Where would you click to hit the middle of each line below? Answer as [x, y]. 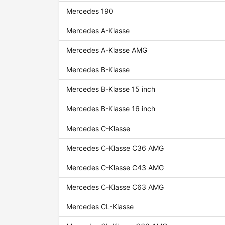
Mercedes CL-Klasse [100, 207]
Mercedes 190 [90, 11]
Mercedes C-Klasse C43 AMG [115, 168]
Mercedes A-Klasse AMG [107, 50]
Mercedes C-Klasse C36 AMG [115, 148]
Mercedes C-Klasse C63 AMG [115, 187]
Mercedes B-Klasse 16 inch [111, 109]
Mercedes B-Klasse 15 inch [111, 89]
